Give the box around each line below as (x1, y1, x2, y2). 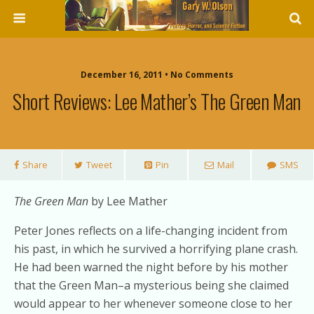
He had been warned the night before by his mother (14, 259, 288, 275)
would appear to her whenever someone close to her (14, 296, 292, 311)
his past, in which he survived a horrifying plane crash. (14, 241, 298, 257)
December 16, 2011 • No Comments (81, 69, 233, 81)
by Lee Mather (88, 193, 168, 209)
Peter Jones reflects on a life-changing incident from (14, 223, 287, 238)
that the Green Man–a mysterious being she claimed (14, 278, 289, 293)
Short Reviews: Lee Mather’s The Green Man (13, 86, 301, 116)
